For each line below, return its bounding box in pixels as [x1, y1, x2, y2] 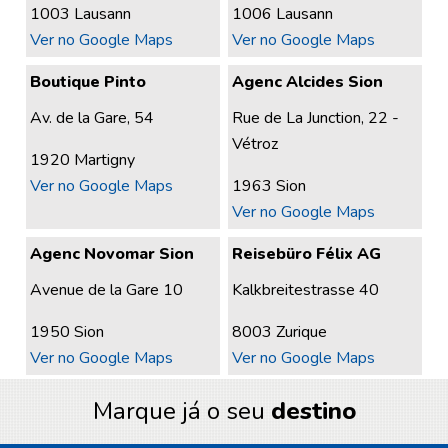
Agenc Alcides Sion [232, 70, 384, 93]
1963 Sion [232, 174, 307, 197]
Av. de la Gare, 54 [30, 106, 155, 129]
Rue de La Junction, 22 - [232, 106, 400, 129]
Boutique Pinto [30, 70, 147, 93]
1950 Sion [30, 321, 105, 344]
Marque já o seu [92, 395, 271, 428]
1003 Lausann [30, 2, 132, 25]
